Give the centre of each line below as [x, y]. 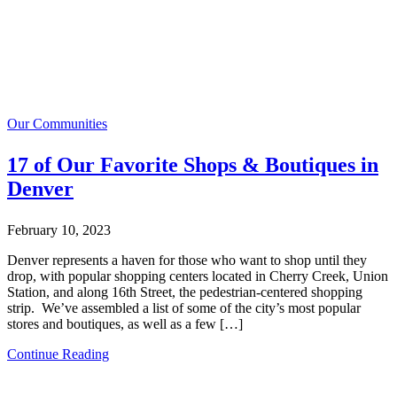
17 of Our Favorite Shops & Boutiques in [193, 165]
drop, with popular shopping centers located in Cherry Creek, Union [198, 276]
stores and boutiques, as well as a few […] [125, 324]
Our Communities [57, 124]
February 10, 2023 [59, 230]
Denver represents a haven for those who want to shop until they [187, 261]
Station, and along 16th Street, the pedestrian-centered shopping [185, 292]
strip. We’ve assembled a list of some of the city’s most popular [184, 308]
